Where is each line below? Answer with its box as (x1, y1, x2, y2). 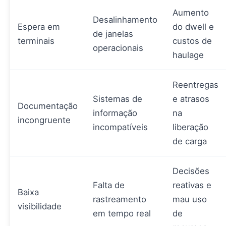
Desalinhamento (93, 15, 157, 25)
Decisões (173, 166, 209, 177)
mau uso (173, 194, 207, 205)
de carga (173, 136, 207, 147)
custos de (173, 36, 212, 46)
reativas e (173, 180, 211, 191)
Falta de (93, 180, 125, 191)
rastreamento (93, 194, 146, 205)
